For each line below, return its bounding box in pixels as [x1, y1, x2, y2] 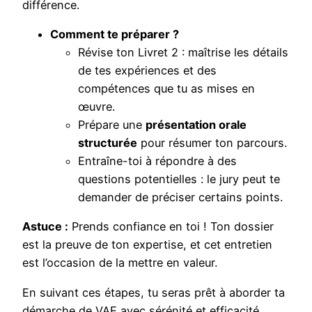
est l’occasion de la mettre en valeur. [22, 256, 217, 270]
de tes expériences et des [78, 63, 217, 77]
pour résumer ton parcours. [137, 135, 287, 150]
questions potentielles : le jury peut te [78, 171, 280, 186]
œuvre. [78, 99, 115, 114]
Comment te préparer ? [50, 26, 179, 41]
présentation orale [146, 117, 247, 132]
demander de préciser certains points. [78, 189, 283, 204]
